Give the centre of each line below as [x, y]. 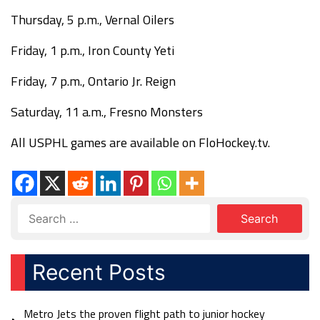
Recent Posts [99, 272]
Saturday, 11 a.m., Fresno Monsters [107, 112]
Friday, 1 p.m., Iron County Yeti [92, 50]
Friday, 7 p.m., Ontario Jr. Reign [93, 81]
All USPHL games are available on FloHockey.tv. [140, 142]
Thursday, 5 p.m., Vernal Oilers [92, 20]
